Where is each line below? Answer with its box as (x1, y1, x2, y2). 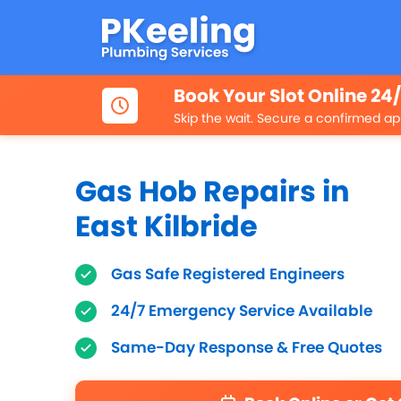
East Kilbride (75, 206, 258, 247)
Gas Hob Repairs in (75, 171, 350, 212)
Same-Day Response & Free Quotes (111, 337, 382, 359)
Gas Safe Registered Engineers (111, 263, 345, 286)
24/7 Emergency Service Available (111, 300, 372, 322)
